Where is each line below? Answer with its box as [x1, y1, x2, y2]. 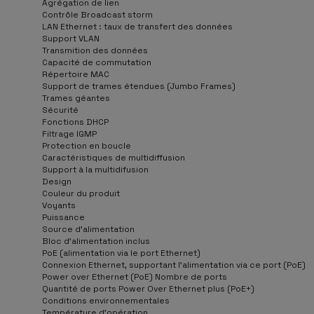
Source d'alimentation [42, 223, 135, 235]
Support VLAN [42, 32, 100, 44]
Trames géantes [42, 92, 110, 104]
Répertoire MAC [42, 68, 109, 80]
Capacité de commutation [42, 56, 151, 68]
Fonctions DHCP [42, 116, 109, 128]
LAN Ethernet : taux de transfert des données [42, 20, 233, 32]
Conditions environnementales [42, 294, 170, 306]
